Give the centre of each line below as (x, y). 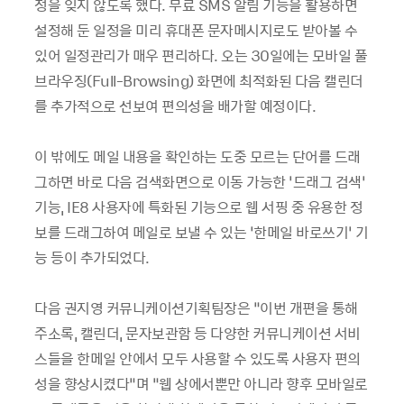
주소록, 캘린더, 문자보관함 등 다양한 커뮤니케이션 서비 (197, 333)
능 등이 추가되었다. (92, 257)
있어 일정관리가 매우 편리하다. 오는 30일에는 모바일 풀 (201, 55)
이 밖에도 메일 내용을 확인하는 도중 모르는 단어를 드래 (197, 156)
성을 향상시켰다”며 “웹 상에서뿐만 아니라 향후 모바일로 (201, 383)
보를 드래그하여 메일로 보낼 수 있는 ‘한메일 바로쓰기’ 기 (202, 232)
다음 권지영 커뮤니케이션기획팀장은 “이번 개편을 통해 (196, 308)
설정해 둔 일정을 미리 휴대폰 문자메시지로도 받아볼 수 (196, 30)
